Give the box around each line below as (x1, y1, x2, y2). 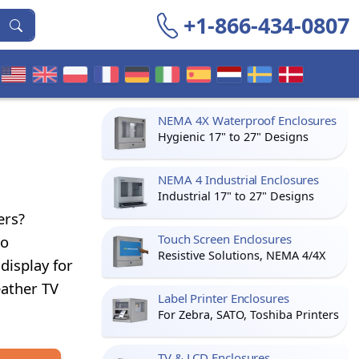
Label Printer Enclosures (158, 290, 289, 306)
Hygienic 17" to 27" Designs (158, 129, 309, 144)
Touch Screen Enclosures (158, 231, 292, 247)
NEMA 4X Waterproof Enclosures (158, 112, 337, 128)
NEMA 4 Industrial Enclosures (158, 171, 320, 188)
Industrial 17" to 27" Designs (158, 188, 314, 204)
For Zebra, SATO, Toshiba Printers (158, 307, 339, 322)
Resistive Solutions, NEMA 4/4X (158, 248, 325, 263)
